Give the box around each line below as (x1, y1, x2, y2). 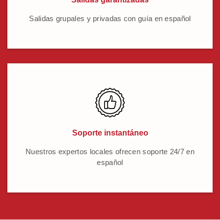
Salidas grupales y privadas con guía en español (29, 14, 191, 23)
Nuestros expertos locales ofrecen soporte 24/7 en (26, 147, 194, 156)
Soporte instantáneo (72, 129, 148, 137)
